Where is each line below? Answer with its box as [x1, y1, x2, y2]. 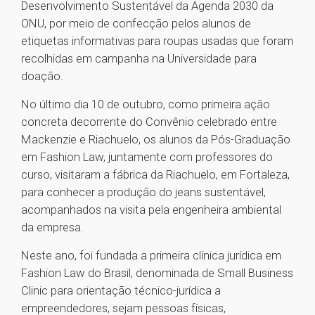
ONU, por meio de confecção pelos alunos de [21, 16, 251, 31]
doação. [21, 69, 63, 84]
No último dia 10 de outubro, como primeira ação [21, 97, 270, 112]
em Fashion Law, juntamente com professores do [21, 150, 273, 165]
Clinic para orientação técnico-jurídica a [21, 283, 221, 298]
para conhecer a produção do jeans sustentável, [21, 185, 266, 200]
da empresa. [21, 220, 84, 235]
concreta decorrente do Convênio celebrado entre [21, 115, 277, 129]
